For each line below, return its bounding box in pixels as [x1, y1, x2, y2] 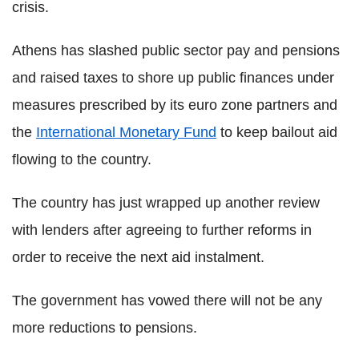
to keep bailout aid [216, 124, 337, 140]
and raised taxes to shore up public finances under [12, 70, 334, 86]
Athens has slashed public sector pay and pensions [12, 42, 340, 58]
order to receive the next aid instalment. [12, 249, 264, 265]
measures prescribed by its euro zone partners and [12, 97, 337, 113]
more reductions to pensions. [12, 320, 197, 336]
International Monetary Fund [36, 124, 216, 140]
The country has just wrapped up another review [12, 195, 320, 211]
